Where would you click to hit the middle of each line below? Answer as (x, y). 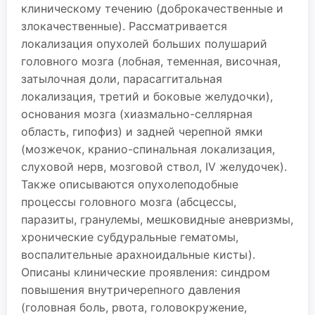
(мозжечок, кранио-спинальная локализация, (148, 149)
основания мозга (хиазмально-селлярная (137, 114)
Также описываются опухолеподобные (130, 184)
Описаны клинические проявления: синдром (146, 272)
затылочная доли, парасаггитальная (122, 79)
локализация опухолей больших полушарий (144, 44)
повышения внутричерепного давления (131, 290)
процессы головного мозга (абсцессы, (129, 202)
